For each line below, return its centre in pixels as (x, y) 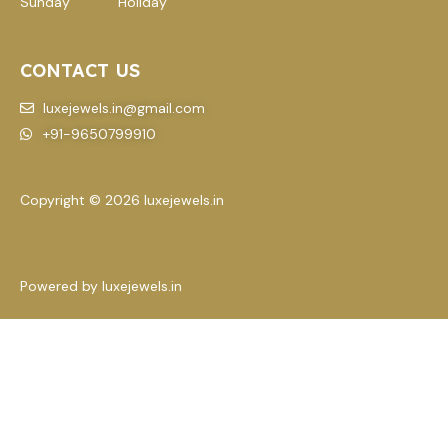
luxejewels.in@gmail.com (123, 107)
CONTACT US (80, 71)
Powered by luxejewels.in (101, 285)
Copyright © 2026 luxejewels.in (122, 199)
